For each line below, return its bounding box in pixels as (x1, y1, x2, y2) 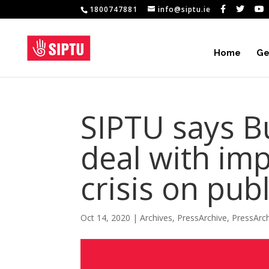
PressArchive (177, 212, 228, 223)
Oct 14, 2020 (80, 212, 131, 223)
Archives (140, 212, 173, 223)
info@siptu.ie (158, 4, 211, 14)
